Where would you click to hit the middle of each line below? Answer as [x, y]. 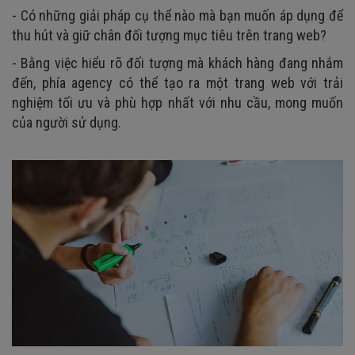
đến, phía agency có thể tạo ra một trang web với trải [177, 82]
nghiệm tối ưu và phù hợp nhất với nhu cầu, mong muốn [177, 102]
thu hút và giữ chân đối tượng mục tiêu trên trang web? [169, 35]
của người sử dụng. [67, 122]
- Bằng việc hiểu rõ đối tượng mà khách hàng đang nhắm [177, 63]
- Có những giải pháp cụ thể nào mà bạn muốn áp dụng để [177, 15]
